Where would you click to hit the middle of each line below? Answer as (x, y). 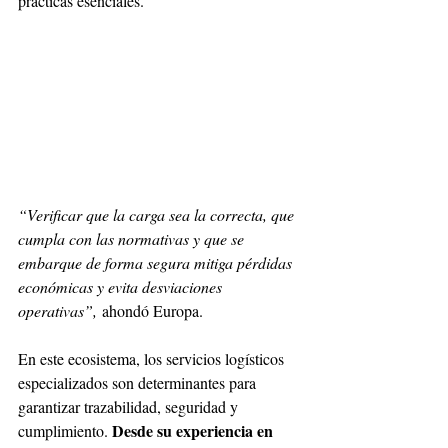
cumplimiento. (65, 430)
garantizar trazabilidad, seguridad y (130, 406)
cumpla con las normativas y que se (133, 238)
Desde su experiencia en (194, 430)
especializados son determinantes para (139, 382)
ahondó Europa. (150, 310)
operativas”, (57, 310)
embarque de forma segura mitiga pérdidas (157, 262)
